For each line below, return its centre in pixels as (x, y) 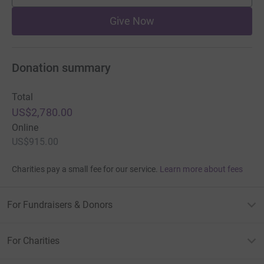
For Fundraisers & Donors (60, 205)
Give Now (132, 21)
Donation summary (61, 68)
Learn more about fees (202, 169)
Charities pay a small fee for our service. (85, 169)
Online (25, 128)
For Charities (33, 241)
